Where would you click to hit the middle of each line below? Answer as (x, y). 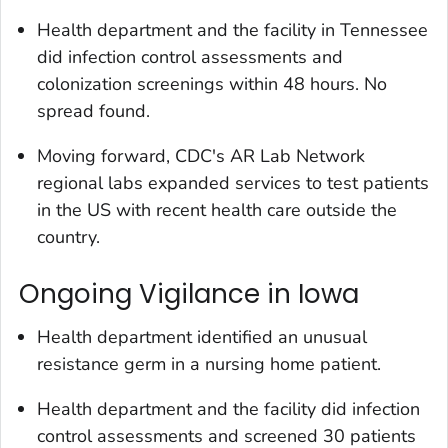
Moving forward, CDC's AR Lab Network (201, 155)
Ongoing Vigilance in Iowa (189, 293)
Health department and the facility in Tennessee (232, 29)
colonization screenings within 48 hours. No (212, 83)
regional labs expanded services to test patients (233, 182)
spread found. (93, 110)
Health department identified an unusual (202, 337)
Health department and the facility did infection (228, 409)
